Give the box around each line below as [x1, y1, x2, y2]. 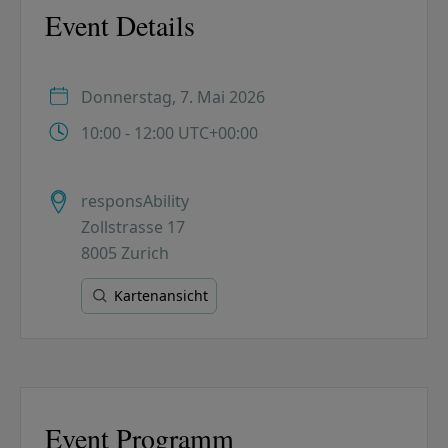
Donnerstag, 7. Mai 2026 [81, 86, 265, 109]
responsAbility [81, 190, 189, 213]
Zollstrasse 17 [81, 216, 185, 239]
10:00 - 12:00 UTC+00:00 [81, 122, 258, 145]
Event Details [45, 6, 195, 45]
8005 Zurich [81, 242, 169, 265]
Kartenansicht [114, 286, 208, 306]
